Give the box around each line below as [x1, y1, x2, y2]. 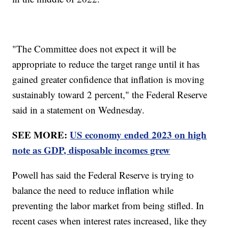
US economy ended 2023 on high [70, 127, 207, 141]
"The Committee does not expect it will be [12, 42, 177, 55]
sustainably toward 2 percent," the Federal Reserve [12, 88, 208, 101]
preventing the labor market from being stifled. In [12, 198, 205, 212]
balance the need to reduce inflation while [12, 183, 174, 196]
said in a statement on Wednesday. [12, 103, 145, 116]
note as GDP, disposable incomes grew [12, 142, 170, 157]
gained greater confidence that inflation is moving [12, 72, 205, 85]
